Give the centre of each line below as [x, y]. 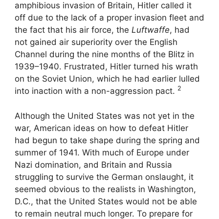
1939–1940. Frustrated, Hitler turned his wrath [106, 67]
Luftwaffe [151, 30]
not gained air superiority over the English [96, 42]
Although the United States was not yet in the [105, 116]
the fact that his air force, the [73, 30]
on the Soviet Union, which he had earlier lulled [107, 79]
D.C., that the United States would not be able [106, 201]
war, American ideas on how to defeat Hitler [101, 128]
